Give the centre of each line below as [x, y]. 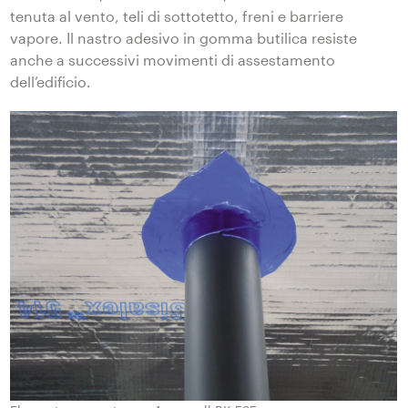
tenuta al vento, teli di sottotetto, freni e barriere [177, 15]
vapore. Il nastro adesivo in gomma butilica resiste [184, 37]
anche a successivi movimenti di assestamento [173, 59]
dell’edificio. [51, 81]
